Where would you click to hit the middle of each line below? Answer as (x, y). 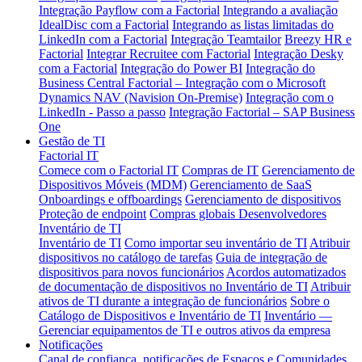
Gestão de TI (72, 141)
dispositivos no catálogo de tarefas (126, 257)
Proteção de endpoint (93, 213)
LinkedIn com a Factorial (103, 39)
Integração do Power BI (181, 68)
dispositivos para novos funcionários (131, 271)
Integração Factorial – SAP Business (262, 112)
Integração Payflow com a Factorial (129, 10)
